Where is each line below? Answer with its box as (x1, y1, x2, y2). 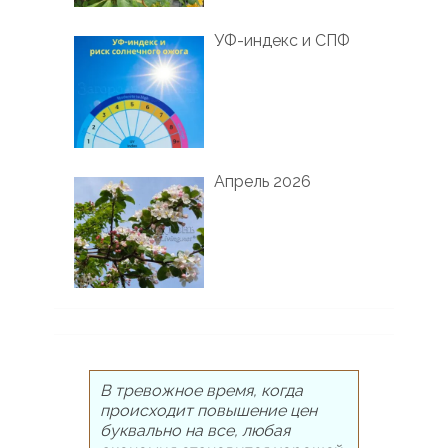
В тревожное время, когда (99, 380, 303, 400)
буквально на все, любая (99, 420, 290, 440)
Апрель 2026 (213, 171, 311, 191)
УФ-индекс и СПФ (213, 31, 350, 51)
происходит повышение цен (99, 400, 317, 420)
